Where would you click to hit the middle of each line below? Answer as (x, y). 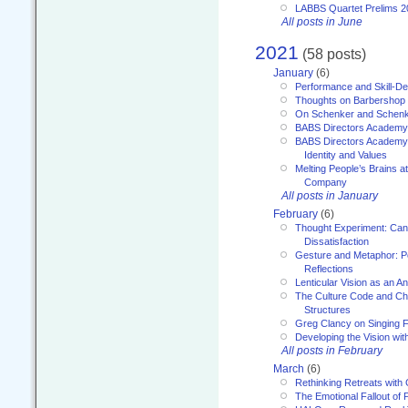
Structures (327, 310)
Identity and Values (346, 155)
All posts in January (330, 196)
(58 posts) (332, 53)
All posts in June (322, 22)
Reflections (329, 269)
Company (326, 183)
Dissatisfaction (337, 242)
